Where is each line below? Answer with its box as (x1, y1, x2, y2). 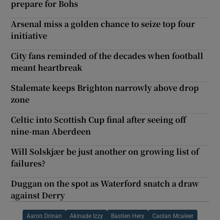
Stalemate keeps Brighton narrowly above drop (11, 82, 199, 93)
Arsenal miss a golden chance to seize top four (11, 18, 195, 29)
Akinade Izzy (70, 213, 103, 219)
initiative (11, 29, 48, 41)
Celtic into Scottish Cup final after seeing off (11, 113, 187, 125)
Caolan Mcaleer (152, 213, 193, 219)
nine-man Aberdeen (11, 125, 91, 137)
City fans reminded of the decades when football (11, 50, 204, 61)
